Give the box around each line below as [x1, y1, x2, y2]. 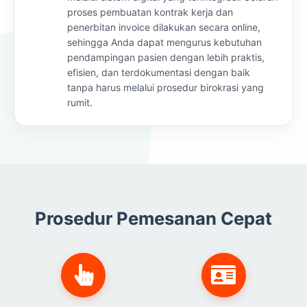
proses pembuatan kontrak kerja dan [67, 5, 233, 18]
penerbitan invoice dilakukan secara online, [67, 21, 260, 33]
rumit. [67, 96, 93, 108]
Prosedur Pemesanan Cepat [35, 207, 272, 229]
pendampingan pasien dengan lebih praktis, [67, 51, 265, 63]
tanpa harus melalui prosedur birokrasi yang [67, 81, 264, 93]
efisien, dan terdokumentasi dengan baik [67, 66, 250, 78]
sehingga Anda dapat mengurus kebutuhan [67, 36, 262, 48]
